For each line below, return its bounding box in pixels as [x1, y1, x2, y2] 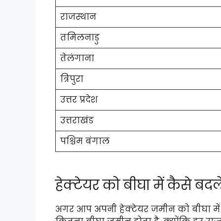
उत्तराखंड [60, 114, 94, 126]
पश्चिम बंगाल [60, 135, 110, 147]
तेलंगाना [60, 52, 94, 64]
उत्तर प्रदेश [60, 93, 98, 106]
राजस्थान [60, 10, 96, 23]
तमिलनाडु [60, 31, 100, 43]
